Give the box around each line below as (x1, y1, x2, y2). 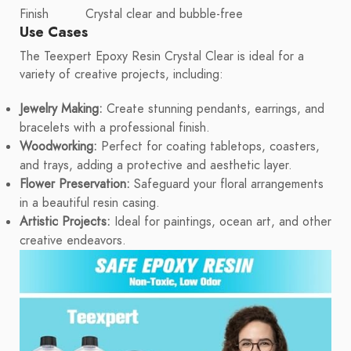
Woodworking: (20, 138, 97, 156)
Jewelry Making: (20, 100, 103, 118)
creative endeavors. (20, 232, 126, 250)
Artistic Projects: (20, 213, 110, 231)
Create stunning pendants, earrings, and (103, 100, 324, 118)
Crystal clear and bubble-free (85, 5, 243, 24)
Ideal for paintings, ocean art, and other (110, 213, 331, 231)
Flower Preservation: (20, 175, 130, 194)
